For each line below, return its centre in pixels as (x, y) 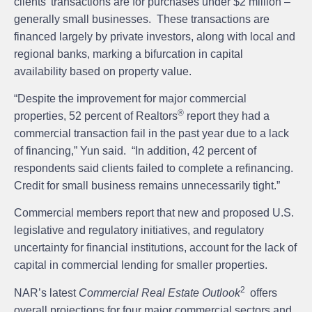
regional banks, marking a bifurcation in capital (128, 54)
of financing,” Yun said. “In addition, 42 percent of (135, 150)
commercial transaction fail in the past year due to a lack (151, 133)
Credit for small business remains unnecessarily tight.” (147, 185)
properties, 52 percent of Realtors (96, 116)
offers (262, 292)
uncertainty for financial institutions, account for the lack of (155, 248)
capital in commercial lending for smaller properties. (141, 265)
